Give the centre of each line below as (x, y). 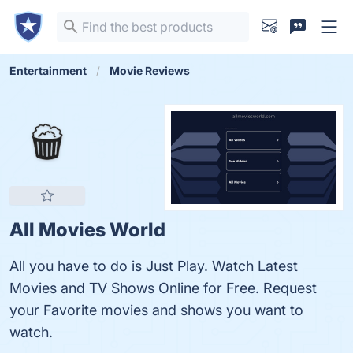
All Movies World (87, 230)
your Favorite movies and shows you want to (156, 310)
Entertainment (48, 71)
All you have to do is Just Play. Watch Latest (154, 266)
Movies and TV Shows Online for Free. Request (163, 288)
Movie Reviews (150, 71)
